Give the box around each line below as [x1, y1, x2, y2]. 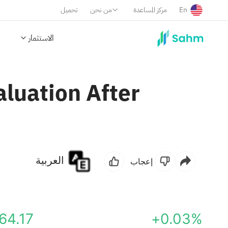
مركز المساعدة [133, 5, 167, 15]
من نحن [90, 5, 112, 15]
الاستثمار [28, 32, 54, 44]
